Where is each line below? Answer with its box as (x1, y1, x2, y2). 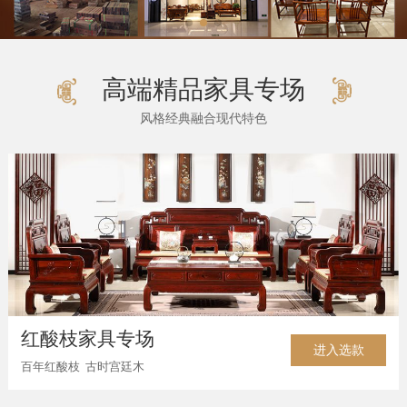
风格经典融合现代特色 (140, 112, 267, 125)
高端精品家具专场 (102, 75, 305, 104)
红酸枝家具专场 (20, 328, 154, 351)
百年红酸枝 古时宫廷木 (20, 361, 144, 374)
